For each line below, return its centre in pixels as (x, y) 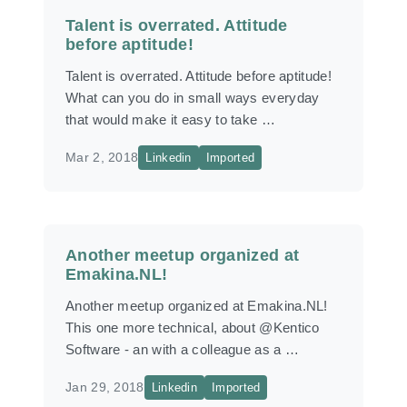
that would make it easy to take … (170, 119)
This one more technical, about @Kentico (193, 328)
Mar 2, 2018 (102, 157)
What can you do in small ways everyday (193, 98)
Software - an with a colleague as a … (183, 349)
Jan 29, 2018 (105, 387)
